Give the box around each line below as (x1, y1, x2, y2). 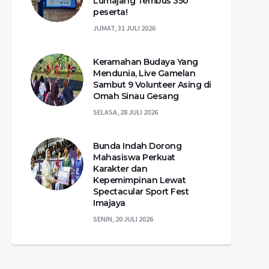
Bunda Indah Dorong (93, 140, 181, 151)
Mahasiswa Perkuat (93, 151, 175, 163)
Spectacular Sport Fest (93, 186, 189, 197)
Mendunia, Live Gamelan (93, 67, 195, 79)
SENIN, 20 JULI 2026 (93, 214, 153, 223)
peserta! (93, 6, 127, 17)
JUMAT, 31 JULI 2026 (93, 23, 156, 32)
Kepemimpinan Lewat (93, 174, 186, 186)
